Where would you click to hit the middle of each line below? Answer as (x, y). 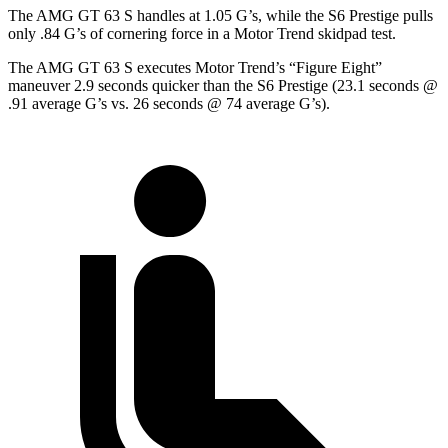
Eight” (361, 68)
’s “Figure (308, 68)
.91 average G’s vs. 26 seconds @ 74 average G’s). (169, 104)
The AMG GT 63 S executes (101, 68)
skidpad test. (355, 34)
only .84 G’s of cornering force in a (121, 34)
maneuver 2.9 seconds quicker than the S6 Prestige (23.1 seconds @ (223, 86)
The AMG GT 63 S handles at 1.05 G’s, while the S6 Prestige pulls (220, 16)
